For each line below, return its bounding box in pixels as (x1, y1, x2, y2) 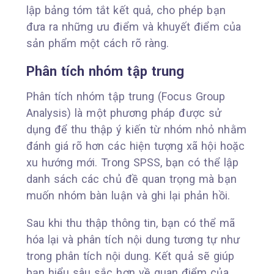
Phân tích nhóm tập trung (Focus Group (26, 89, 226, 103)
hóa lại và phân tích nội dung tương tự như (26, 232, 240, 246)
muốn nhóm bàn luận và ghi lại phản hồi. (26, 188, 230, 202)
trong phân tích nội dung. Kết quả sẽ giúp (26, 249, 235, 262)
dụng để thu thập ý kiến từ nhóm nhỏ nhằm (26, 122, 246, 136)
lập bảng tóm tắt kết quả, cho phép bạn (26, 3, 226, 17)
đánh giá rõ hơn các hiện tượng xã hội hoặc (26, 139, 245, 152)
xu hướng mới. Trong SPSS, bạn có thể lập (26, 155, 239, 169)
